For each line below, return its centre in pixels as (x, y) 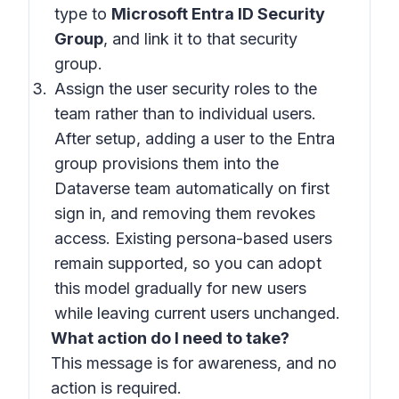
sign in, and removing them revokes (185, 213)
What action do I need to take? (170, 338)
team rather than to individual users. (185, 114)
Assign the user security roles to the (186, 89)
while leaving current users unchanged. (197, 313)
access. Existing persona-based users (193, 238)
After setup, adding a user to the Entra (195, 138)
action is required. (116, 388)
